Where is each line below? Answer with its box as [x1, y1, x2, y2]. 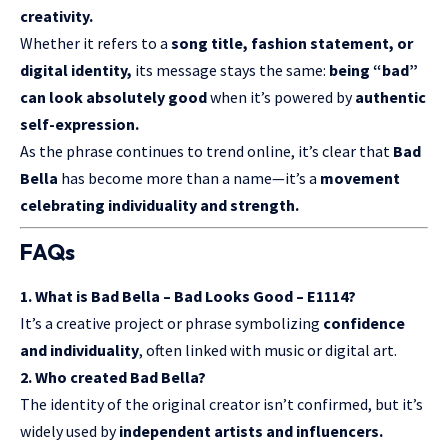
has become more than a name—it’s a [58, 167, 320, 188]
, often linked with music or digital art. [139, 339, 397, 360]
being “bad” [329, 59, 418, 80]
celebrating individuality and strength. [20, 194, 299, 215]
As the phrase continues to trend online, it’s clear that [20, 140, 393, 161]
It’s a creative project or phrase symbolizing [20, 312, 323, 333]
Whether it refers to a [20, 32, 171, 53]
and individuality [20, 339, 139, 360]
